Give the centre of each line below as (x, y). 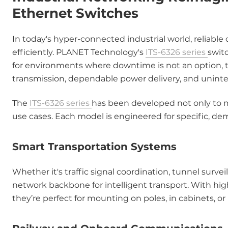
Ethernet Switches (75, 13)
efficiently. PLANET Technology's (79, 52)
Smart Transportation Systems (94, 147)
